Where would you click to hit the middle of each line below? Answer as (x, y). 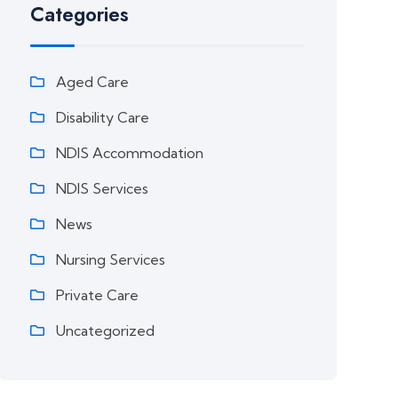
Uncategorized (106, 330)
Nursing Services (111, 259)
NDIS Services (103, 188)
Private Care (98, 295)
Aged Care (93, 82)
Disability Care (103, 117)
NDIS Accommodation (130, 153)
